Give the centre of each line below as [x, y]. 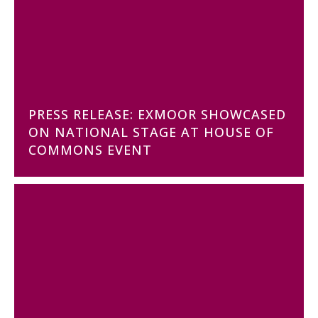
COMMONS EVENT [90, 150]
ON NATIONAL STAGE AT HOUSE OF [151, 132]
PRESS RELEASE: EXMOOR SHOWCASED [157, 114]
